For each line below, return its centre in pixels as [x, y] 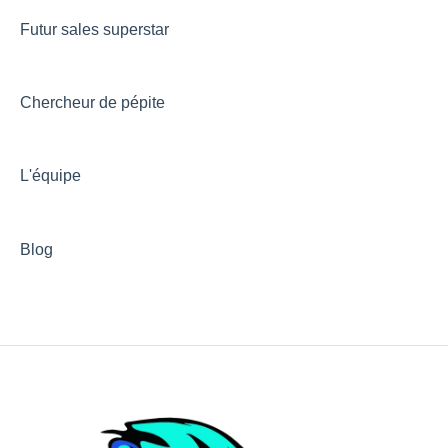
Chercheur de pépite [92, 103]
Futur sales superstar [94, 29]
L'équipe [50, 176]
